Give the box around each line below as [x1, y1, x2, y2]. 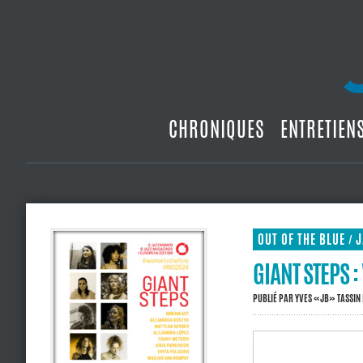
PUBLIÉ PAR [253, 291, 295, 305]
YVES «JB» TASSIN [295, 291, 361, 305]
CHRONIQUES [169, 114, 265, 143]
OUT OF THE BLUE [258, 230, 345, 249]
